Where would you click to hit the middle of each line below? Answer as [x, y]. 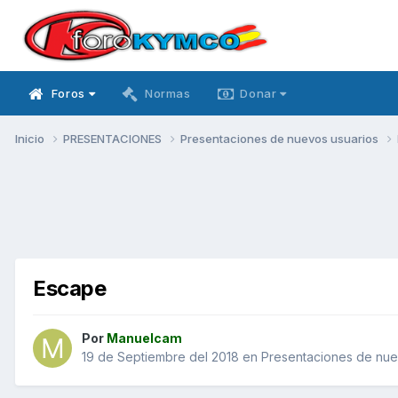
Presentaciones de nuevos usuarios [281, 138]
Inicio [31, 138]
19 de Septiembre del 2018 [160, 357]
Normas [167, 93]
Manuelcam [144, 338]
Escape [70, 288]
